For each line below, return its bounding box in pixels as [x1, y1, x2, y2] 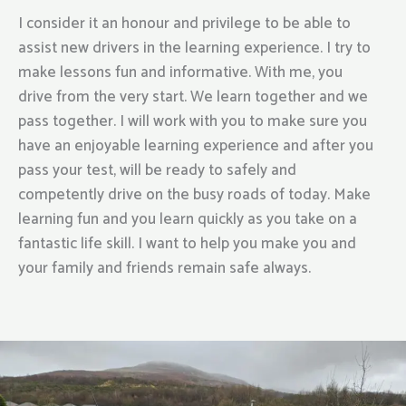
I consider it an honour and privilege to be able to [18, 11, 351, 37]
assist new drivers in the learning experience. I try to [18, 35, 371, 62]
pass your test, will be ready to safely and [18, 158, 296, 184]
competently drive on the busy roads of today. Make [18, 182, 371, 208]
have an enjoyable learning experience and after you [18, 133, 373, 159]
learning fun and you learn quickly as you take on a [18, 207, 357, 233]
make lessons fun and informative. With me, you [18, 60, 343, 86]
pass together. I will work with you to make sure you [18, 109, 367, 135]
